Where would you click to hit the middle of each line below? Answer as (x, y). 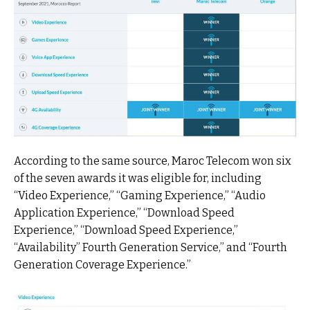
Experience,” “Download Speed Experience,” (126, 230)
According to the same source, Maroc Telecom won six (153, 161)
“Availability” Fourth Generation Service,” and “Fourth (151, 247)
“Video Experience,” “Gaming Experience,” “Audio (140, 195)
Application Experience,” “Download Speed (124, 212)
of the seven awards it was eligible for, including (138, 178)
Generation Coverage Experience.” (102, 264)
